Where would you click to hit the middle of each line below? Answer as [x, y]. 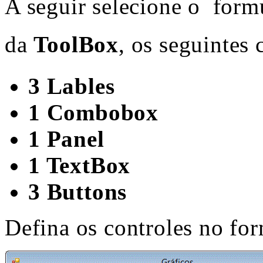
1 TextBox [80, 165]
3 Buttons [78, 192]
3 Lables [72, 86]
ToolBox [76, 44]
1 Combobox [93, 112]
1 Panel [66, 139]
